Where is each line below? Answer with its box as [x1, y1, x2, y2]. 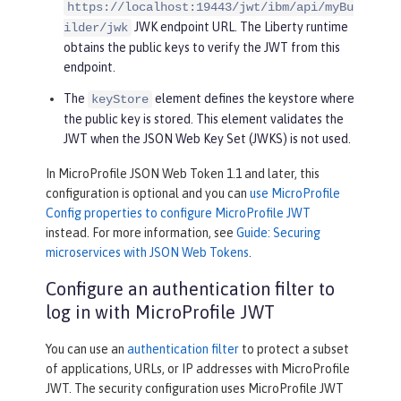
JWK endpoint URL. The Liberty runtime [132, 19, 348, 34]
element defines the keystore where [152, 90, 354, 106]
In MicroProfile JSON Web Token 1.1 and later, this [46, 166, 320, 181]
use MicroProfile [250, 185, 340, 200]
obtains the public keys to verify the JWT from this [64, 39, 340, 55]
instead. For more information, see [46, 225, 236, 240]
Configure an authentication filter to [46, 277, 335, 299]
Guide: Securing [236, 225, 320, 240]
